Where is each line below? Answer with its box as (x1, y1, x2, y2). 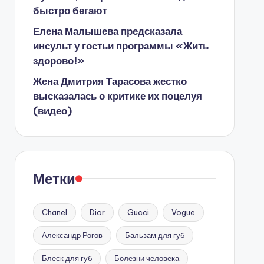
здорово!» (32, 54, 85, 67)
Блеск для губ (41, 253, 92, 263)
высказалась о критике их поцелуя (32, 90, 202, 103)
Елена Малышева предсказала (32, 25, 182, 38)
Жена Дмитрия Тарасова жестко (32, 75, 187, 88)
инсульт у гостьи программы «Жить (32, 39, 209, 52)
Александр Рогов (41, 230, 103, 240)
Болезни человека (114, 253, 179, 263)
